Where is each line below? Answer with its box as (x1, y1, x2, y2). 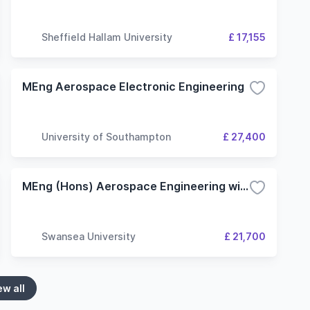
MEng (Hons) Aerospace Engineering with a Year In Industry (240, 179, 248, 193)
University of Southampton (42, 130, 171, 143)
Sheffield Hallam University (42, 30, 172, 43)
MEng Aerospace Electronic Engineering (22, 80, 244, 93)
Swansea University (42, 230, 136, 242)
